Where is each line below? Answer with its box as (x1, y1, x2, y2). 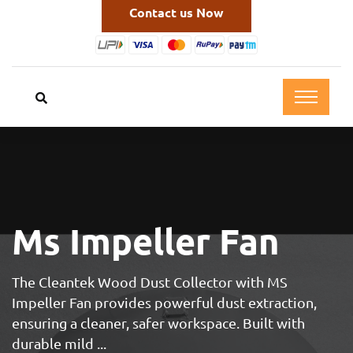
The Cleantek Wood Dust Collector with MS (12, 273, 288, 291)
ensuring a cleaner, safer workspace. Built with (12, 314, 305, 332)
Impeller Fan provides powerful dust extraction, (12, 294, 317, 311)
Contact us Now (129, 4, 224, 21)
